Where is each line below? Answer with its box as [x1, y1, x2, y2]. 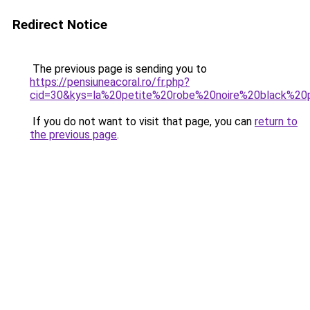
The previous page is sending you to [30, 62, 207, 75]
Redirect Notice [12, 17, 107, 33]
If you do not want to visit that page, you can [30, 115, 255, 128]
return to [255, 115, 298, 128]
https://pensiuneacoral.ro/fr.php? [30, 75, 190, 89]
